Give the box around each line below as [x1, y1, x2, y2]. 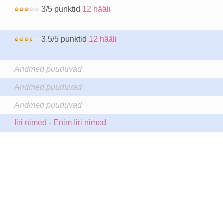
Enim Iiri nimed [53, 118, 106, 127]
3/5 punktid [39, 5, 82, 13]
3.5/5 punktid [39, 35, 89, 43]
